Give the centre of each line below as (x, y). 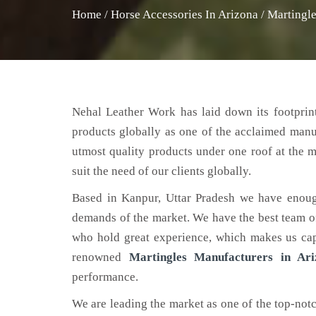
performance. (105, 277)
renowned (101, 257)
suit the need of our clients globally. (162, 171)
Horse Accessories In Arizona (184, 14)
